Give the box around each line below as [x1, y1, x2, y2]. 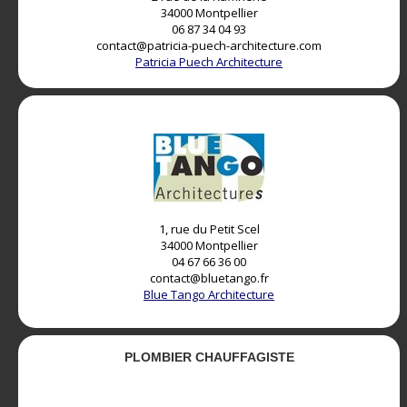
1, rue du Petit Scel [158, 221, 260, 238]
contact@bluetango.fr [149, 270, 269, 287]
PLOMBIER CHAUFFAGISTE [124, 350, 294, 365]
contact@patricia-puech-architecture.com [96, 37, 322, 55]
